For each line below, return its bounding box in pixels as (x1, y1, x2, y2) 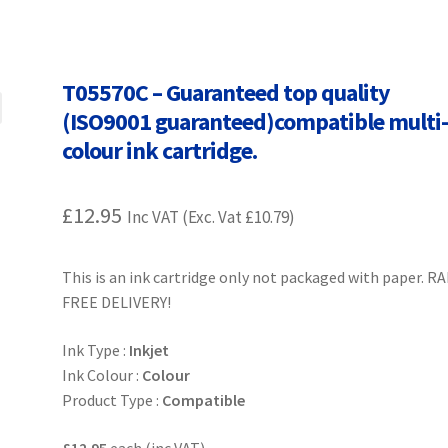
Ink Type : (62, 339, 130, 360)
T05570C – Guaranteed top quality (62, 77, 391, 109)
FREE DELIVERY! (62, 292, 172, 313)
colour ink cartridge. (62, 135, 258, 167)
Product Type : (62, 389, 163, 410)
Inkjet (129, 339, 170, 360)
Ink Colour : (62, 364, 143, 385)
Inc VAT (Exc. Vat (127, 206, 246, 229)
